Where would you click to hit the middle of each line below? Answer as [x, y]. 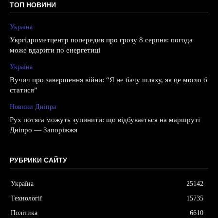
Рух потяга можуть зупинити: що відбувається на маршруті [105, 119]
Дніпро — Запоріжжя [44, 130]
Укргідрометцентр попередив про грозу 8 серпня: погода [101, 40]
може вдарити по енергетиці [55, 50]
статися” [24, 90]
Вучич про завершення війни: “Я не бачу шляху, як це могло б [109, 80]
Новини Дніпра [33, 107]
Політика [24, 213]
